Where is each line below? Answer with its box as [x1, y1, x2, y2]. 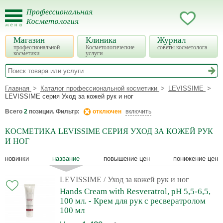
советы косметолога [157, 44, 208, 51]
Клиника [85, 35, 116, 45]
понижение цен [173, 155, 219, 163]
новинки [5, 155, 29, 163]
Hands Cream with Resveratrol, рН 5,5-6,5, [60, 187, 211, 197]
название [52, 155, 80, 163]
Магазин [13, 35, 45, 45]
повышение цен [103, 155, 150, 163]
